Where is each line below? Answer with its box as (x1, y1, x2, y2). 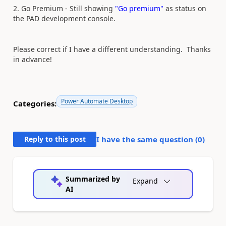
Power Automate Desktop (61, 97, 133, 106)
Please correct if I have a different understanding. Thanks (13, 44, 211, 54)
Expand (133, 176, 158, 186)
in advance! (13, 54, 52, 65)
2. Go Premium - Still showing (13, 4, 115, 14)
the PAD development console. (13, 14, 116, 24)
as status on (163, 4, 206, 14)
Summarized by (66, 174, 121, 184)
